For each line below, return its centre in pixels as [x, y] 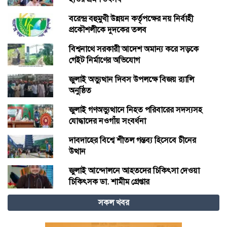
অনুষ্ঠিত [80, 90]
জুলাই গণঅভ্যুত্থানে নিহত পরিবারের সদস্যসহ [135, 109]
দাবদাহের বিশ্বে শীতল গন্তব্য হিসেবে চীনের [132, 140]
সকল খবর [113, 202]
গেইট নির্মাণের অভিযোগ [104, 60]
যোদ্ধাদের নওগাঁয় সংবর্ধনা [107, 121]
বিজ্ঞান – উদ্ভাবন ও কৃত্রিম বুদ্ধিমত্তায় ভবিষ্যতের [139, 203]
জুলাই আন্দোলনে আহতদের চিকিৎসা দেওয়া [134, 170]
